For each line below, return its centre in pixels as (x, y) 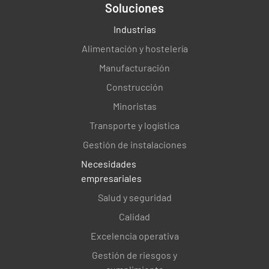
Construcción (134, 86)
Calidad (134, 216)
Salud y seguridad (134, 197)
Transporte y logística (134, 125)
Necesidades (109, 163)
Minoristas (134, 106)
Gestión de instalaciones (134, 144)
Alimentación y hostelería (134, 48)
